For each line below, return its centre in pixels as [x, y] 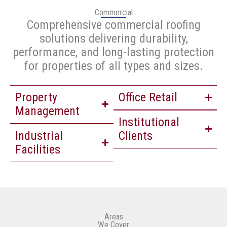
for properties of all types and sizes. [113, 66]
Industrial [39, 136]
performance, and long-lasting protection [113, 52]
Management [47, 111]
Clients [136, 136]
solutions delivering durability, [113, 38]
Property [36, 97]
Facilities [38, 149]
